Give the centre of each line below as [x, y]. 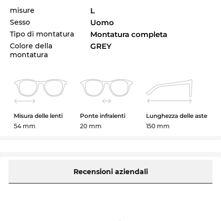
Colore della [31, 46]
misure [22, 10]
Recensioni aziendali [110, 171]
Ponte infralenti [102, 115]
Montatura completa [129, 34]
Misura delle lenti [38, 115]
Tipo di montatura [42, 34]
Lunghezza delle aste [176, 115]
